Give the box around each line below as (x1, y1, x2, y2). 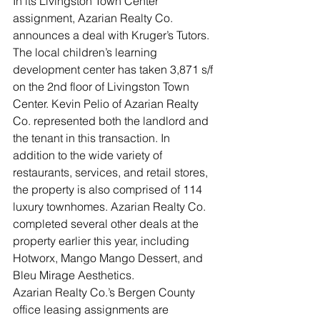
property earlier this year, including (13, 233, 192, 248)
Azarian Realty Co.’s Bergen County (13, 284, 198, 299)
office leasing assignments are (13, 301, 171, 316)
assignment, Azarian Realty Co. (13, 10, 176, 25)
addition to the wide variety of (13, 147, 165, 162)
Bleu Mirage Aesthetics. (13, 267, 134, 282)
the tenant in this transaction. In (13, 130, 173, 145)
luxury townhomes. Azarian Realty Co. (13, 199, 209, 214)
